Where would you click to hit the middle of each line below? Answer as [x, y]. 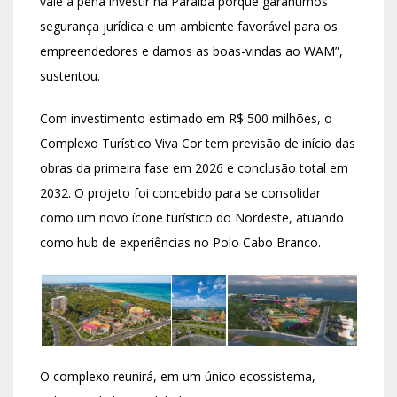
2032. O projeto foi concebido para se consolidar [180, 193]
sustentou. [70, 76]
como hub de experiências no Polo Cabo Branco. [180, 243]
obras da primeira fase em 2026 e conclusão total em [194, 168]
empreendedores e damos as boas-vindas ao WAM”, [191, 51]
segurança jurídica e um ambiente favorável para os [189, 27]
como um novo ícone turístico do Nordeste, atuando [192, 218]
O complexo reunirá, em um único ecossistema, [178, 377]
